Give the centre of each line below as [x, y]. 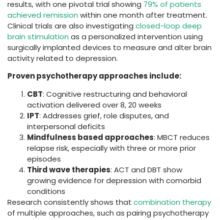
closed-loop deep [169, 26]
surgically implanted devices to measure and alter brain [110, 47]
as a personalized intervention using [136, 36]
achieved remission [43, 15]
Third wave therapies [69, 169]
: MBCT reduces [182, 137]
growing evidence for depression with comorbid [114, 180]
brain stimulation [38, 36]
